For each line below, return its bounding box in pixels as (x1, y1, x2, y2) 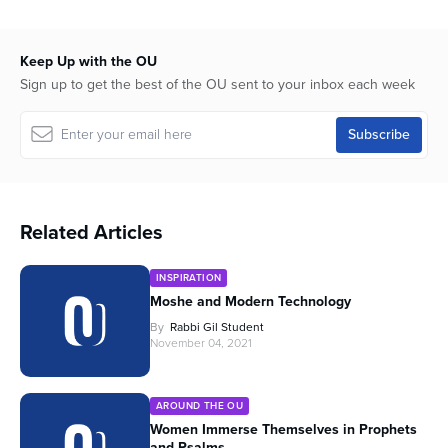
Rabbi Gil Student (170, 317, 264, 336)
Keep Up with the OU (20, 50, 157, 72)
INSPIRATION (156, 269, 222, 285)
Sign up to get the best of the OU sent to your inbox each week (20, 73, 415, 95)
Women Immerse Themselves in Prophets (150, 418, 417, 440)
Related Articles (20, 216, 163, 247)
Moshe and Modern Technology (150, 290, 351, 312)
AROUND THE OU (156, 397, 244, 413)
